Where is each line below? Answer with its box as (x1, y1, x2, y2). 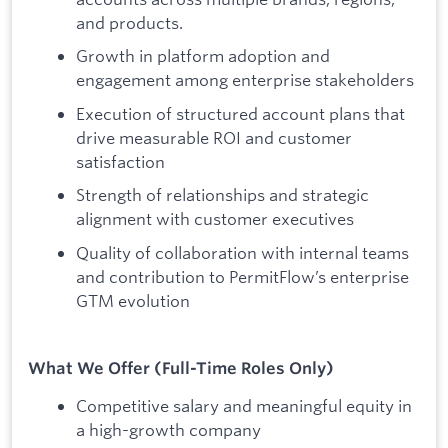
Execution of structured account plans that (76, 102, 405, 124)
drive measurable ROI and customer (76, 126, 352, 148)
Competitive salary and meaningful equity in (76, 394, 412, 416)
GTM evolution (76, 290, 190, 312)
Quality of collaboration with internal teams (76, 242, 409, 264)
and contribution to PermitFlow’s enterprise (76, 266, 409, 288)
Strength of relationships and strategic (76, 184, 369, 206)
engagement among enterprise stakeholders (76, 69, 414, 91)
